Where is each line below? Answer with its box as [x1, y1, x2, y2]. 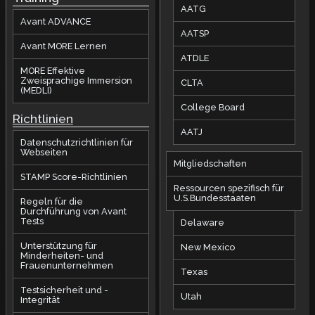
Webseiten [20, 146, 67, 157]
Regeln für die [20, 195, 83, 207]
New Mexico [181, 242, 236, 253]
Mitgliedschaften [174, 158, 247, 169]
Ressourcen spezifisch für [174, 183, 285, 194]
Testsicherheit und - [20, 284, 108, 295]
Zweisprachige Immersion [20, 75, 132, 86]
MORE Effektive [20, 65, 85, 77]
